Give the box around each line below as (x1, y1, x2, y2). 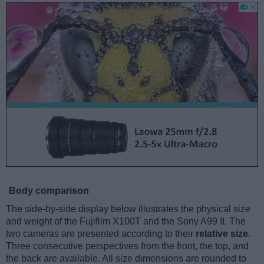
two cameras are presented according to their (6, 229, 196, 239)
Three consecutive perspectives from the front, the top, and (6, 241, 249, 252)
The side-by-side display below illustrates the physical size (6, 204, 250, 214)
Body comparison (9, 186, 89, 196)
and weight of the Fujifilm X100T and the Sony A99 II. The (6, 216, 246, 227)
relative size (196, 229, 248, 239)
